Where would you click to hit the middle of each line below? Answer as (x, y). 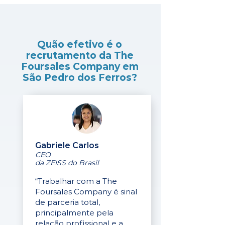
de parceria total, (68, 202)
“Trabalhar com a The (76, 181)
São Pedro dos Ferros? (80, 78)
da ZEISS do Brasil (67, 163)
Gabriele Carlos (67, 145)
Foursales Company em (80, 67)
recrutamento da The (80, 55)
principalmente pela (74, 213)
